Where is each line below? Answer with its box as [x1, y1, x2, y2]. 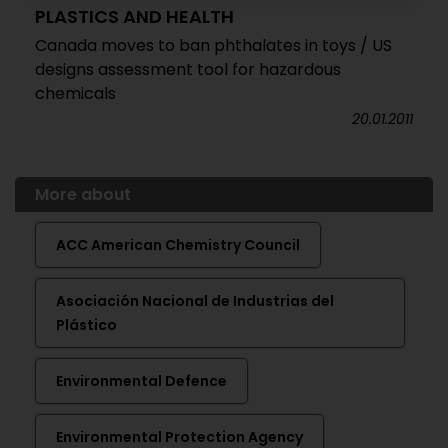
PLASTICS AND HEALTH [35, 3, 234, 29]
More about [35, 183, 131, 206]
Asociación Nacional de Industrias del [56, 291, 334, 311]
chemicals [35, 81, 116, 105]
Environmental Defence [56, 371, 227, 391]
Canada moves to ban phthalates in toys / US [35, 33, 392, 57]
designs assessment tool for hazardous [35, 57, 341, 81]
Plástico [56, 315, 117, 335]
